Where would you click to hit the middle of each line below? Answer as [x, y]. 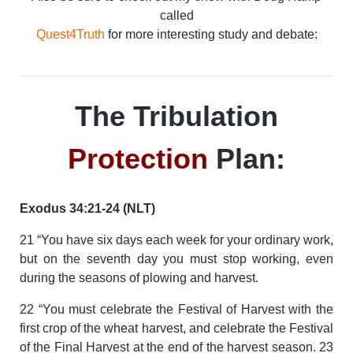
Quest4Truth [70, 34]
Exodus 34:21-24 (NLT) [87, 208]
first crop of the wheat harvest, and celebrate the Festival [176, 328]
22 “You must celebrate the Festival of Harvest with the [176, 309]
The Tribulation [176, 116]
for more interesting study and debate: [211, 34]
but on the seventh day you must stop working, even [176, 258]
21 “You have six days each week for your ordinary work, [176, 240]
